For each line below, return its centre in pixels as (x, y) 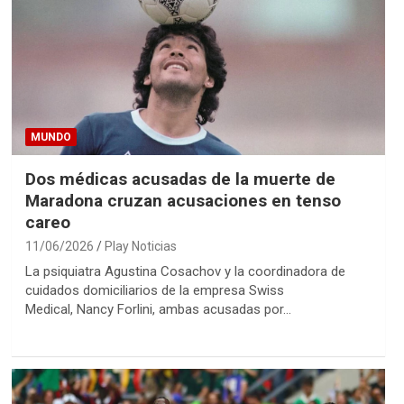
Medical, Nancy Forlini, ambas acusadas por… (158, 309)
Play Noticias (140, 246)
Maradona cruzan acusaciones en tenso (183, 200)
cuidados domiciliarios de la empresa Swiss (154, 290)
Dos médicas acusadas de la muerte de (180, 179)
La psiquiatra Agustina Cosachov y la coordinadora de (185, 271)
